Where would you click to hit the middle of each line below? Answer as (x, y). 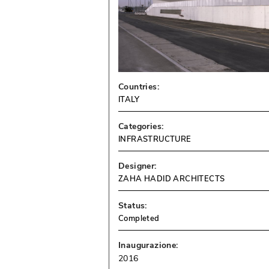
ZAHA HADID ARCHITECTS (172, 179)
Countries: (139, 87)
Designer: (138, 166)
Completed (139, 219)
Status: (133, 206)
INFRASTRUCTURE (155, 140)
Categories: (141, 127)
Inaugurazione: (148, 246)
